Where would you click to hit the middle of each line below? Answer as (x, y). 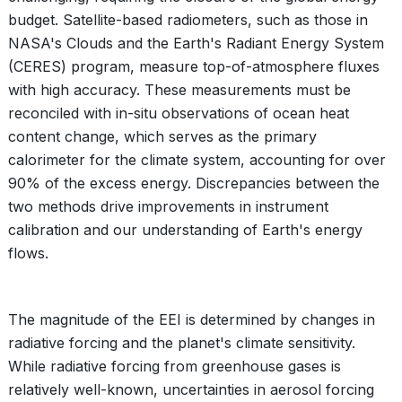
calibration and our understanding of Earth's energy (185, 230)
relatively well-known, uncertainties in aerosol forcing (191, 389)
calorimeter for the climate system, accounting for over (197, 160)
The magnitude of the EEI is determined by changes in (192, 319)
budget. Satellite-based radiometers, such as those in (188, 20)
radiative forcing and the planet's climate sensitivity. (182, 343)
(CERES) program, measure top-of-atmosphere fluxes (194, 66)
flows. (28, 253)
